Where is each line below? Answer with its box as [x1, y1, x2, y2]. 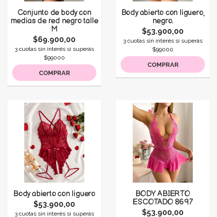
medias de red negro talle [10, 16, 98, 26]
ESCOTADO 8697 [133, 198, 193, 207]
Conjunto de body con [17, 8, 92, 17]
